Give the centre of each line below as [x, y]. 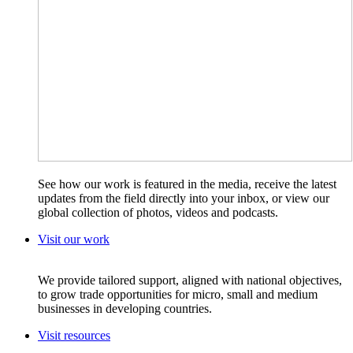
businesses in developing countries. [125, 309]
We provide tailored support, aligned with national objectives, [190, 281]
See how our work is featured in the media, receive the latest [187, 184]
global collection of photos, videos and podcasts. [158, 213]
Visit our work [74, 240]
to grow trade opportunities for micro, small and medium [178, 295]
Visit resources [74, 336]
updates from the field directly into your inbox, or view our [184, 199]
